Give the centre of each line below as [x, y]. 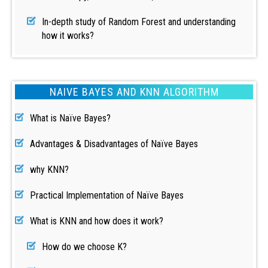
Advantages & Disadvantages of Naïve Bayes [114, 144]
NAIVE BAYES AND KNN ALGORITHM [134, 92]
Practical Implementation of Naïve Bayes [107, 195]
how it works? [68, 36]
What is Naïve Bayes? [70, 118]
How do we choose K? [84, 247]
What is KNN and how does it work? [97, 221]
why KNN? [49, 170]
